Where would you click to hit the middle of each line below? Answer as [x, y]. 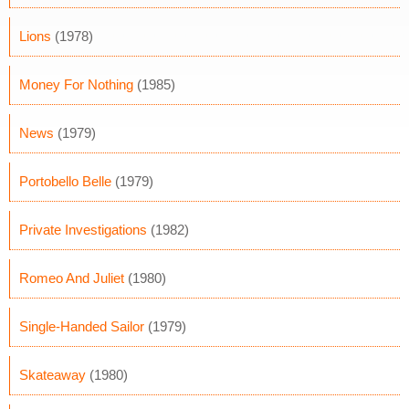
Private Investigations [83, 230]
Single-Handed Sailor [82, 326]
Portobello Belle [65, 181]
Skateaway [52, 375]
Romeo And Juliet [72, 278]
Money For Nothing [76, 84]
